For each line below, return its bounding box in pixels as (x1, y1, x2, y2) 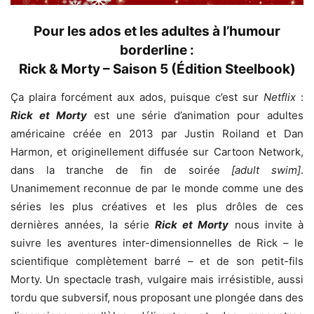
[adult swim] (219, 163, 301, 177)
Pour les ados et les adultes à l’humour (34, 22, 280, 39)
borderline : (120, 41, 194, 58)
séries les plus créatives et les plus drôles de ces (11, 199, 303, 213)
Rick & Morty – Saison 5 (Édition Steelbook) (18, 60, 296, 77)
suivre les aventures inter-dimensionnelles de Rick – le (11, 235, 303, 250)
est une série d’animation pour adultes (86, 108, 303, 122)
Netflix (264, 90, 296, 104)
